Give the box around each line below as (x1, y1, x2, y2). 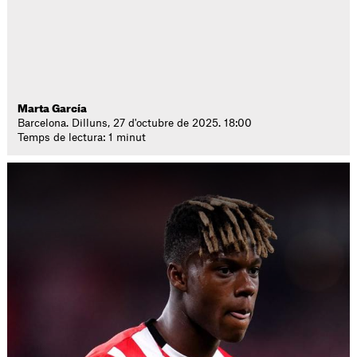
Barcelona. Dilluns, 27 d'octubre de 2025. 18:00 (18, 118, 253, 128)
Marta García (18, 104, 88, 114)
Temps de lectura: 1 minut (18, 132, 147, 143)
